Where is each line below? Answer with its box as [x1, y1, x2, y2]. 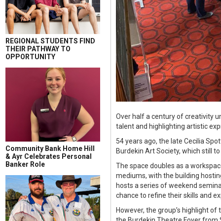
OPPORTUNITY [5, 53, 55, 61]
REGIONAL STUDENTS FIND [5, 37, 95, 45]
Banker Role [5, 160, 45, 168]
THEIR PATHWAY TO [5, 45, 71, 53]
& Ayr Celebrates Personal [5, 152, 92, 160]
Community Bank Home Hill [5, 145, 95, 152]
